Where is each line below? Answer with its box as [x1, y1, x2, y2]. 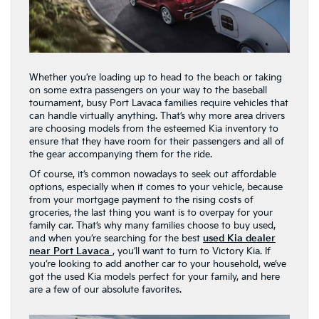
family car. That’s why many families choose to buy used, [29, 220, 276, 231]
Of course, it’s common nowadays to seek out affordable [29, 169, 276, 180]
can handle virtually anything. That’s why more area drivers [29, 110, 285, 122]
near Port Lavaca [29, 246, 110, 257]
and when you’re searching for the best [29, 233, 203, 244]
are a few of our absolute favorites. [29, 284, 182, 296]
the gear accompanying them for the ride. [29, 149, 212, 160]
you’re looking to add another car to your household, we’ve [29, 258, 286, 270]
